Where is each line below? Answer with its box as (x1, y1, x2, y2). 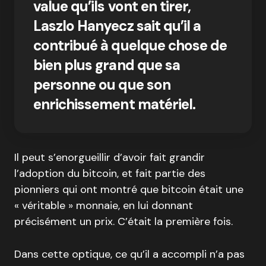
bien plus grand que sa (33, 56, 180, 75)
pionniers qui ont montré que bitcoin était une (14, 182, 243, 197)
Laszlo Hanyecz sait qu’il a (33, 17, 201, 36)
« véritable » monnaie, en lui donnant (14, 198, 193, 213)
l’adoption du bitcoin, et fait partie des (14, 166, 205, 181)
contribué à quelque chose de (33, 36, 227, 55)
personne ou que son (33, 75, 170, 94)
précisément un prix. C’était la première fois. (14, 214, 233, 229)
